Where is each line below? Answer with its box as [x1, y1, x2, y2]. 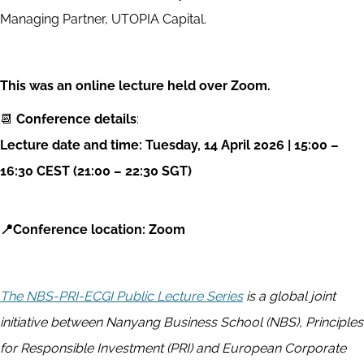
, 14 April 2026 [197, 136, 284, 153]
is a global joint [243, 288, 336, 305]
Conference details [16, 110, 136, 127]
